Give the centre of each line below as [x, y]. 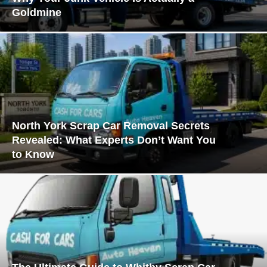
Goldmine [37, 13]
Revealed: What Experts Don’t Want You [114, 140]
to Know [33, 155]
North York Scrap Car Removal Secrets [111, 126]
